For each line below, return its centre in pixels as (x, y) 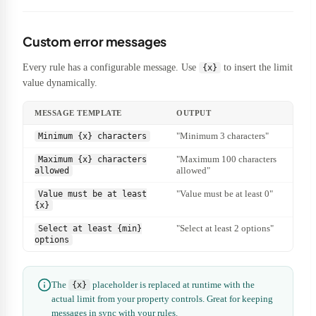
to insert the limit (257, 67)
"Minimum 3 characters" (223, 135)
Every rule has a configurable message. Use (111, 67)
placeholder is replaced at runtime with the (172, 284)
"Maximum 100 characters (226, 159)
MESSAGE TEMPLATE (78, 113)
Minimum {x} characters (92, 136)
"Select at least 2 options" (225, 228)
